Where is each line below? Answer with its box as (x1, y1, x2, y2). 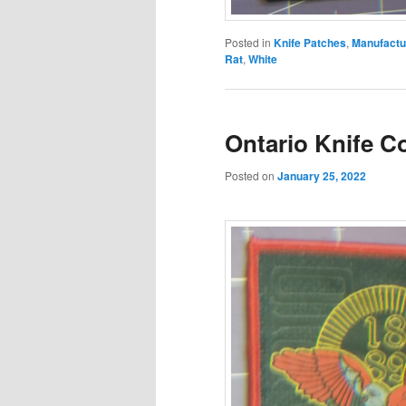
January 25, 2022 (277, 168, 366, 185)
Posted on (225, 168, 277, 184)
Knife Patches (274, 34, 346, 51)
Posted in (225, 34, 271, 50)
